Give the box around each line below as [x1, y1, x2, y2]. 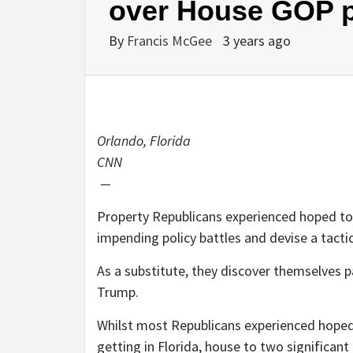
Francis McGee [127, 32, 215, 50]
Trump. [97, 283, 139, 302]
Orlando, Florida [97, 132, 191, 150]
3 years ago [223, 32, 291, 50]
